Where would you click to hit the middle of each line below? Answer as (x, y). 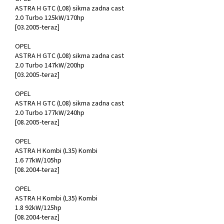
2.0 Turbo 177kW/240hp (50, 113)
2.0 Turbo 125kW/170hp (50, 18)
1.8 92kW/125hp (38, 208)
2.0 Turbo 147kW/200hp (50, 66)
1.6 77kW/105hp (38, 161)
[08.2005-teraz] (37, 123)
